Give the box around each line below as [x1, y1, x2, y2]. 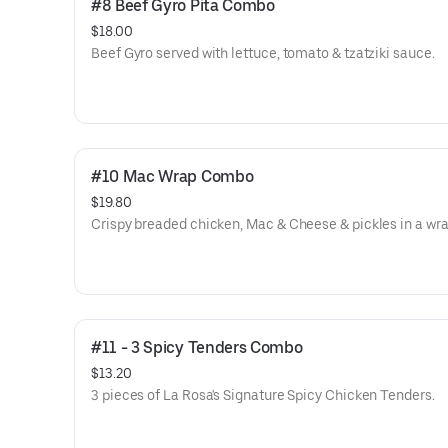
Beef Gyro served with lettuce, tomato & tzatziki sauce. [91, 45, 435, 61]
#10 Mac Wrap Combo [91, 167, 254, 186]
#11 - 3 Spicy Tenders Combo [91, 338, 303, 357]
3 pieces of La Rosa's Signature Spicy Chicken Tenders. [91, 387, 435, 403]
